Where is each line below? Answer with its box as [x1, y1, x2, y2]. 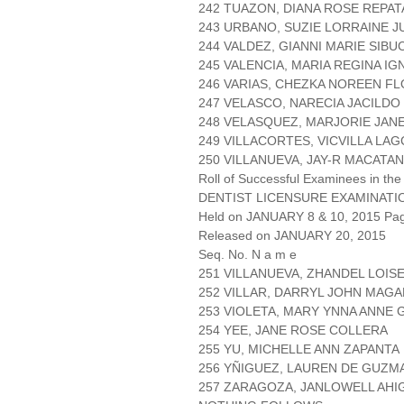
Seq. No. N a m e [198, 247, 297, 262]
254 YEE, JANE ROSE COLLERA [198, 323, 388, 338]
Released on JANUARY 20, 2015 [198, 228, 386, 243]
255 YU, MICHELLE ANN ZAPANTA [198, 342, 399, 357]
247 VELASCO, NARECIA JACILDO [198, 96, 400, 111]
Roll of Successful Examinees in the [198, 171, 401, 187]
